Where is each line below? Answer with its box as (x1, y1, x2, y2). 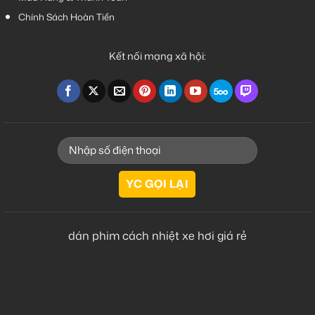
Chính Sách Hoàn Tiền (18, 11, 115, 24)
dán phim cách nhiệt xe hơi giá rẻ (68, 228, 247, 244)
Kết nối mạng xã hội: (109, 48, 206, 63)
